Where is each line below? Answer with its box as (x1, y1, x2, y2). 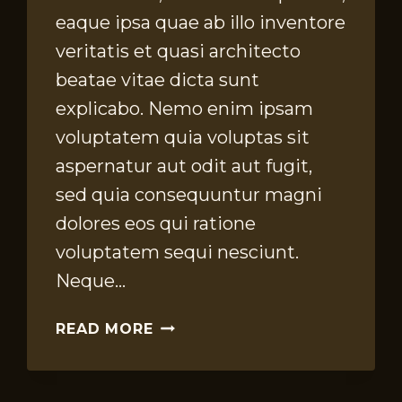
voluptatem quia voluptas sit (56, 127, 310, 149)
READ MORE (56, 320, 153, 338)
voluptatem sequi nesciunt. (56, 241, 300, 264)
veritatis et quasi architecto (56, 40, 301, 63)
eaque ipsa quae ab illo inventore (56, 12, 346, 34)
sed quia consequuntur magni (56, 184, 323, 206)
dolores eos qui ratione (56, 213, 257, 235)
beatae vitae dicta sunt (56, 69, 260, 92)
